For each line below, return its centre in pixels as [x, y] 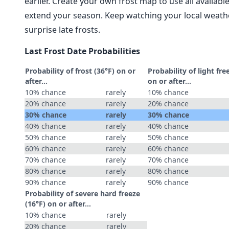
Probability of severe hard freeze [83, 193]
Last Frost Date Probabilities [82, 51]
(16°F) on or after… [58, 204]
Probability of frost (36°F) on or [80, 71]
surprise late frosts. [62, 30]
